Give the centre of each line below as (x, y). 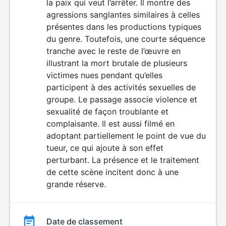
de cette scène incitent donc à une (112, 172)
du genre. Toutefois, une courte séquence (126, 39)
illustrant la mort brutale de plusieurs (117, 63)
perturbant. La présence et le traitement (123, 160)
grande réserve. (76, 184)
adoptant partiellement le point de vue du (126, 136)
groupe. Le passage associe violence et (122, 99)
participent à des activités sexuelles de (121, 87)
